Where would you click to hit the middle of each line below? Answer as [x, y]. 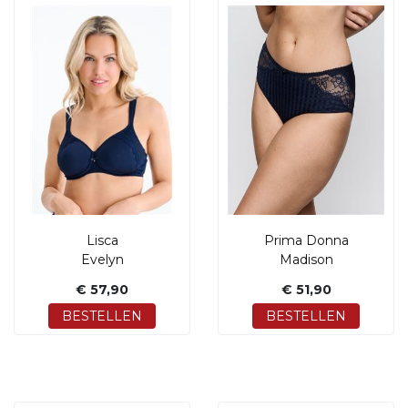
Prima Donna [306, 240]
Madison [306, 260]
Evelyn [102, 260]
